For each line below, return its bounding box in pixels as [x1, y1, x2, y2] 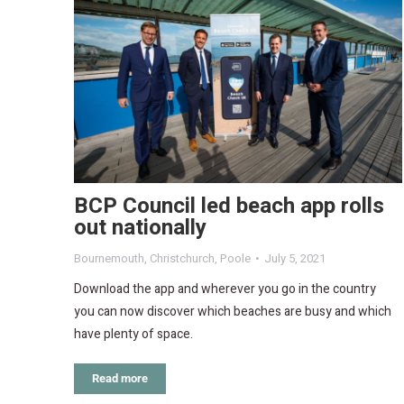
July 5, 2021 [264, 250, 326, 268]
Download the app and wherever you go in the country [74, 280, 376, 299]
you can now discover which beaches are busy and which [74, 302, 391, 322]
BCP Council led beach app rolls [74, 190, 384, 223]
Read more [92, 372, 148, 386]
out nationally [74, 212, 207, 244]
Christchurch [150, 250, 215, 268]
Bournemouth [74, 250, 144, 268]
